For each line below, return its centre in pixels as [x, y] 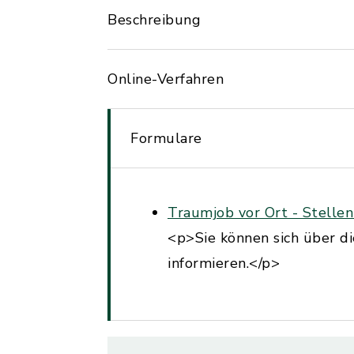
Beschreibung [154, 20]
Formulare [166, 138]
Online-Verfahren [166, 79]
